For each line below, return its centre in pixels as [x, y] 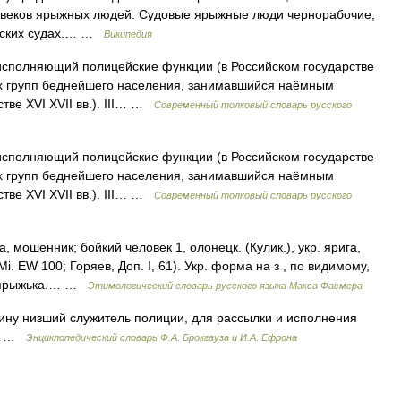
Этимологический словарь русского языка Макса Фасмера [225, 286]
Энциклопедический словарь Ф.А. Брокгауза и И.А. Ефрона [162, 337]
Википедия [128, 34]
